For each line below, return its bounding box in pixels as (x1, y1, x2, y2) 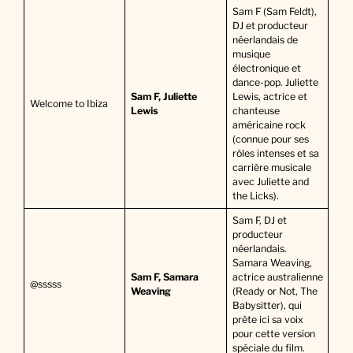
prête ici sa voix (232, 314, 303, 326)
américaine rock (232, 119, 306, 132)
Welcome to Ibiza (29, 98, 108, 110)
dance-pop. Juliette (232, 76, 318, 89)
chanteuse (232, 105, 280, 117)
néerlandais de (232, 34, 298, 46)
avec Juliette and (232, 176, 309, 188)
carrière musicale (232, 162, 311, 174)
